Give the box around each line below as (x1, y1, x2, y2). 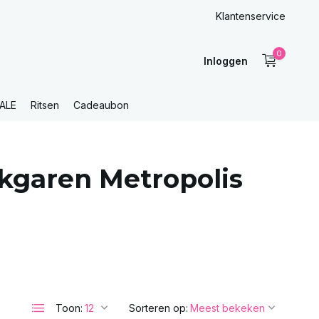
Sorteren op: (129, 302, 188, 314)
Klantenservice (216, 10, 286, 22)
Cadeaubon (73, 99, 129, 111)
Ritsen (31, 99, 59, 111)
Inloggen (203, 54, 248, 67)
